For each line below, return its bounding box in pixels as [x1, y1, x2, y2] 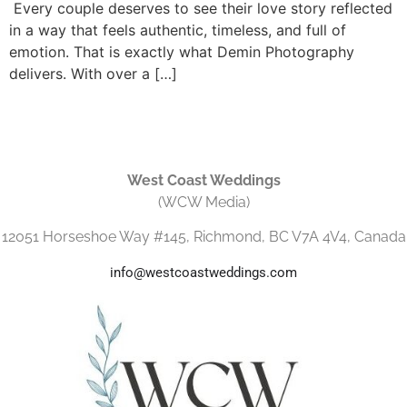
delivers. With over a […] [9, 64, 177, 83]
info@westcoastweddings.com [110, 263, 297, 281]
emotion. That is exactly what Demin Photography [9, 42, 354, 61]
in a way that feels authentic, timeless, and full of [9, 20, 346, 39]
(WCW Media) [157, 193, 250, 211]
